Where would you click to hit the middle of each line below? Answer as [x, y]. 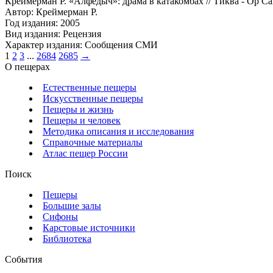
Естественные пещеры [90, 87]
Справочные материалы [93, 142]
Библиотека [67, 238]
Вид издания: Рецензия [53, 34]
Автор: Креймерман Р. [51, 12]
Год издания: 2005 [42, 23]
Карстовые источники [89, 227]
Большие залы [72, 205]
